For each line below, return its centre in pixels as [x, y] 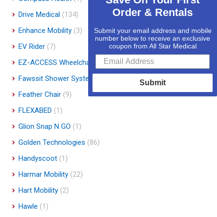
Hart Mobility [38, 190]
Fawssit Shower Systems [59, 78]
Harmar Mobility [43, 174]
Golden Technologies [52, 142]
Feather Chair [40, 94]
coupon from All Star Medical [153, 46]
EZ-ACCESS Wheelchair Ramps [68, 62]
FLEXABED [35, 110]
